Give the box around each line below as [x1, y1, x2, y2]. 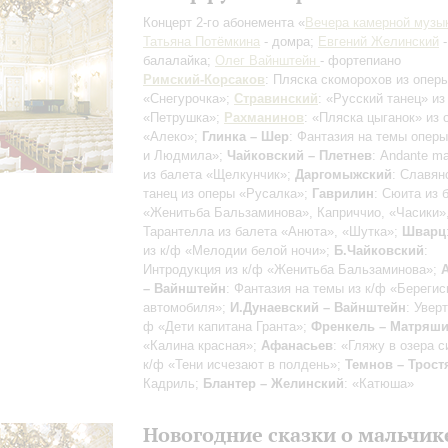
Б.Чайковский [334, 243, 424, 258]
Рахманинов [224, 110, 304, 125]
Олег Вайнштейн [215, 53, 320, 68]
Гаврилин [312, 186, 374, 201]
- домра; [260, 34, 318, 49]
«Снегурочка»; [143, 91, 234, 106]
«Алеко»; [143, 129, 202, 144]
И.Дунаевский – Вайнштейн [230, 300, 406, 315]
